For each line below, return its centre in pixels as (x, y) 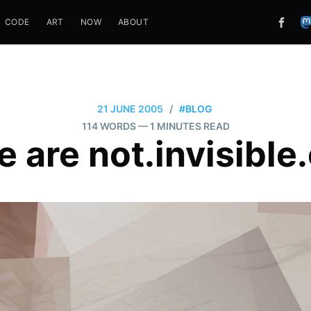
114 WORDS (109, 126)
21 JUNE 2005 (130, 108)
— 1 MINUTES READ (184, 126)
